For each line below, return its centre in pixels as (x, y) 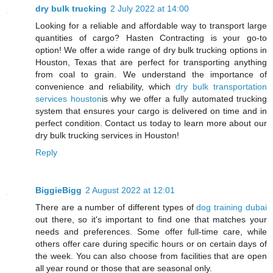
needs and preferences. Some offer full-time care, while (151, 232)
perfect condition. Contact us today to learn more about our (151, 123)
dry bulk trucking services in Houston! (107, 136)
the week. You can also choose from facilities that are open (151, 256)
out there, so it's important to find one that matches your (151, 220)
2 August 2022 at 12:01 (130, 190)
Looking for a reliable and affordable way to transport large (151, 26)
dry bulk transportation (221, 87)
